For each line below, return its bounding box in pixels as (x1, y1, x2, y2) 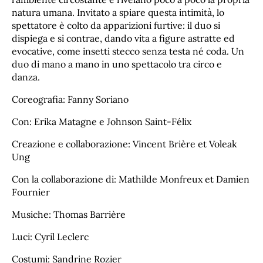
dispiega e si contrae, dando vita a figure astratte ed (12, 32, 235, 45)
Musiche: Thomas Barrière (12, 208, 126, 220)
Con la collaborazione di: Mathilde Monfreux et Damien (12, 173, 249, 185)
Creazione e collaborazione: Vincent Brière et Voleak (12, 137, 237, 150)
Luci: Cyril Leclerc (12, 230, 89, 242)
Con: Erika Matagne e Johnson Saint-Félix (12, 116, 191, 128)
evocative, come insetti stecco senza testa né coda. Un (12, 45, 244, 58)
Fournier (12, 186, 50, 198)
